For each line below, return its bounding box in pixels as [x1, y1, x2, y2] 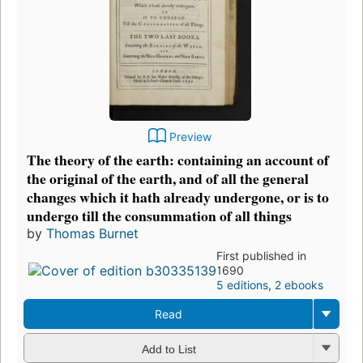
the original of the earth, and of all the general [27, 168, 309, 190]
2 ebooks [275, 278, 324, 293]
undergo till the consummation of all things [27, 205, 292, 227]
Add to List [141, 342, 196, 356]
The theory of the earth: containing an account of [27, 149, 329, 171]
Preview [169, 130, 211, 144]
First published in [216, 249, 307, 263]
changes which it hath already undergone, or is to [27, 186, 329, 208]
